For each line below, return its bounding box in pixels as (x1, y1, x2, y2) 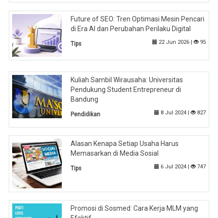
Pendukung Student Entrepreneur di (71, 86, 182, 94)
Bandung (71, 95, 99, 104)
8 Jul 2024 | (159, 109, 191, 116)
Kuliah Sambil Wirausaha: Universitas (71, 76, 183, 84)
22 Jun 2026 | (157, 38, 194, 45)
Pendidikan (71, 111, 101, 118)
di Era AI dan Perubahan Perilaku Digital (71, 24, 191, 33)
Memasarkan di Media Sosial (71, 149, 159, 158)
